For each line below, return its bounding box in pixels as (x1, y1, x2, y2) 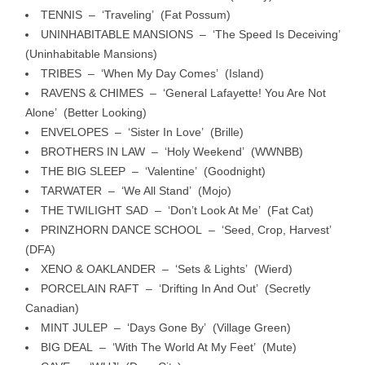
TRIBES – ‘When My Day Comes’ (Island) (41, 66, 264, 80)
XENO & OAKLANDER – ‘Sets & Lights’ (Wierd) (41, 262, 292, 275)
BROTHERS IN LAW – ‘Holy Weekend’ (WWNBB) (41, 144, 303, 158)
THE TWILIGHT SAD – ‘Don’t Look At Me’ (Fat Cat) (41, 203, 314, 217)
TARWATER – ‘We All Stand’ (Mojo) (41, 183, 231, 197)
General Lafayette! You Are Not (165, 86, 326, 99)
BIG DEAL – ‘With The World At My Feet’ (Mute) (41, 340, 297, 354)
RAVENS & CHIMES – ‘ (41, 86, 165, 99)
